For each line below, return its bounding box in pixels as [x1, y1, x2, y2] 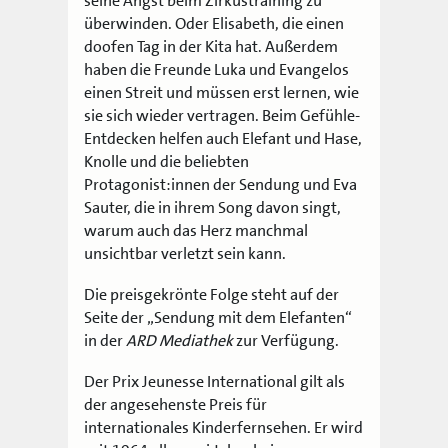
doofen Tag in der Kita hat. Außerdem [84, 36, 339, 58]
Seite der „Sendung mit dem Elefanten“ [84, 307, 353, 329]
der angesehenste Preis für [84, 394, 268, 416]
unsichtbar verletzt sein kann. [84, 243, 287, 265]
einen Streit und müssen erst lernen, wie [84, 82, 360, 104]
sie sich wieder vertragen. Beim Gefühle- [84, 105, 361, 127]
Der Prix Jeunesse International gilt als [84, 371, 346, 393]
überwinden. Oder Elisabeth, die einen [84, 13, 345, 35]
